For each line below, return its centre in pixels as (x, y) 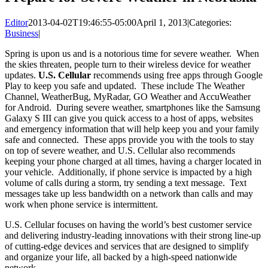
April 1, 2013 (162, 22)
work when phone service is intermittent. (81, 204)
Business (22, 33)
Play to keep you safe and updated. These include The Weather (125, 86)
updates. (22, 75)
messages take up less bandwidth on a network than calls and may (129, 193)
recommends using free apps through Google (177, 75)
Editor (16, 22)
